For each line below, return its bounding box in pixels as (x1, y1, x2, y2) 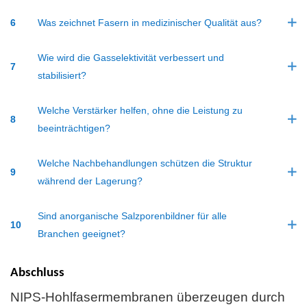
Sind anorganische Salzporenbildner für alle (38, 210, 227, 221)
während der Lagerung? (38, 175, 143, 186)
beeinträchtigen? (38, 122, 110, 134)
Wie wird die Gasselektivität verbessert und (38, 51, 224, 63)
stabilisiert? (38, 69, 86, 81)
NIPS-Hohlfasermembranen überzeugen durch (10, 289, 285, 304)
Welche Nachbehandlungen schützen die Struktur (38, 157, 252, 169)
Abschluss (10, 266, 64, 280)
